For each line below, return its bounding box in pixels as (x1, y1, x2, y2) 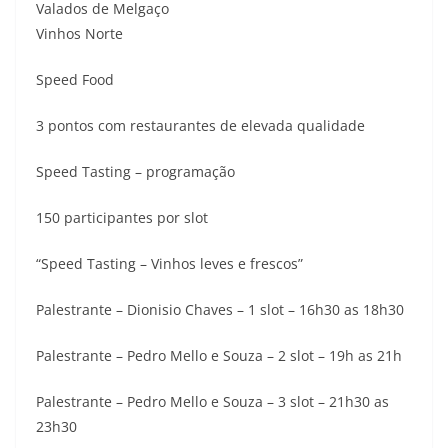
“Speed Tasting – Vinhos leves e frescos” (36, 254, 303, 273)
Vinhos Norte (36, 24, 123, 43)
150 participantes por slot (36, 208, 208, 227)
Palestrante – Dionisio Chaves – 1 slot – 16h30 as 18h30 (36, 300, 404, 319)
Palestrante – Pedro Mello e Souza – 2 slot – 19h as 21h (36, 346, 402, 365)
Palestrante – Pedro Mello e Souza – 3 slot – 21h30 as (36, 392, 389, 411)
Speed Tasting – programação (36, 162, 235, 181)
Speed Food (36, 70, 114, 89)
